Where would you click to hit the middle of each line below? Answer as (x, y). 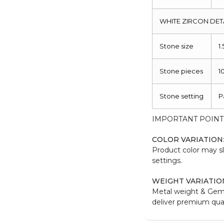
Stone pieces (181, 71)
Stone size (177, 46)
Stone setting (182, 96)
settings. (167, 160)
